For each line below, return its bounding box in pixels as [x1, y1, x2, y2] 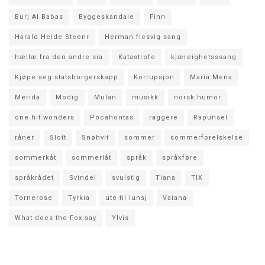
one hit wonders [15, 114, 75, 121]
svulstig [112, 174, 140, 182]
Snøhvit [82, 134, 109, 141]
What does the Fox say [15, 214, 96, 222]
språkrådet [15, 174, 54, 182]
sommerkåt [15, 154, 56, 161]
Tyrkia [68, 194, 90, 202]
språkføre [162, 154, 198, 161]
